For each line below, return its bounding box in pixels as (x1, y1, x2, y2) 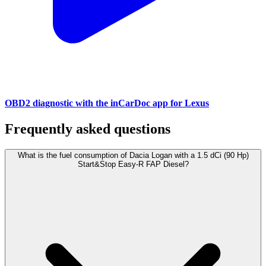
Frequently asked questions (5, 121, 170, 137)
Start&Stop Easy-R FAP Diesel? (77, 160, 189, 169)
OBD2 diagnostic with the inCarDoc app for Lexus (5, 98, 209, 109)
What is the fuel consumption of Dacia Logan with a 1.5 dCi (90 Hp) (17, 151, 249, 160)
